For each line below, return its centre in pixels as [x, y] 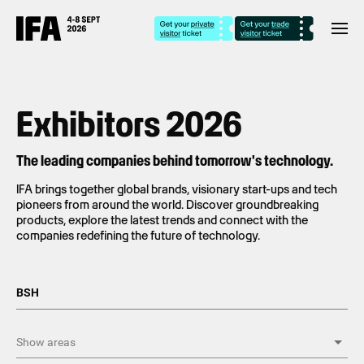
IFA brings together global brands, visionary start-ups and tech [177, 189]
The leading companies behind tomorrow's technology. [175, 160]
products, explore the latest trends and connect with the [162, 220]
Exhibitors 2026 [129, 124]
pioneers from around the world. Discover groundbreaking [167, 205]
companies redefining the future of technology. [138, 236]
